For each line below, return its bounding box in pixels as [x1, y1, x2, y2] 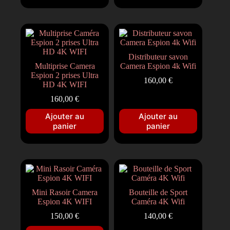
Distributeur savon [128, 52, 188, 61]
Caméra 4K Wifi [131, 197, 185, 206]
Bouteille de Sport [129, 187, 188, 197]
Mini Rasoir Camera [32, 187, 98, 197]
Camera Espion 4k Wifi [120, 61, 197, 70]
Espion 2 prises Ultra [31, 70, 99, 80]
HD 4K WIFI [43, 80, 87, 89]
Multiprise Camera [34, 61, 95, 70]
